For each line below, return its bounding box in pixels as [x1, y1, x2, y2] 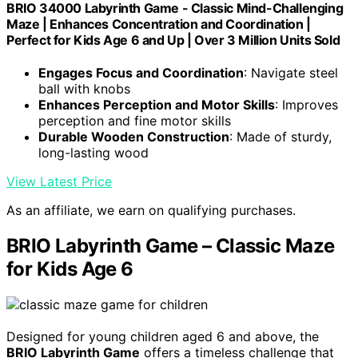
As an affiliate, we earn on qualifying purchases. [6, 201, 296, 218]
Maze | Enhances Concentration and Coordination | [6, 15, 311, 32]
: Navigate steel [244, 64, 338, 81]
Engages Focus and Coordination [38, 64, 244, 81]
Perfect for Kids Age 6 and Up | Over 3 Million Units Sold [6, 31, 340, 48]
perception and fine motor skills [38, 112, 231, 129]
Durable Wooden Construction [38, 128, 229, 145]
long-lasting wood [38, 144, 149, 161]
